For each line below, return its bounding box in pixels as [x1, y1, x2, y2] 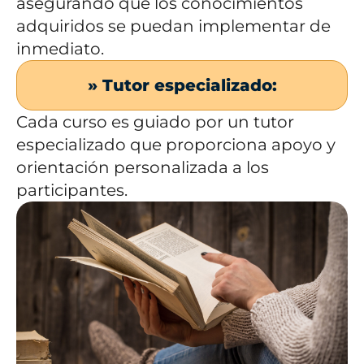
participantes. [16, 180, 128, 201]
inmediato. [16, 39, 104, 59]
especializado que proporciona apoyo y [16, 135, 336, 155]
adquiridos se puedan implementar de [16, 16, 331, 37]
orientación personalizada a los [16, 158, 269, 178]
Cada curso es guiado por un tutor [16, 112, 294, 132]
